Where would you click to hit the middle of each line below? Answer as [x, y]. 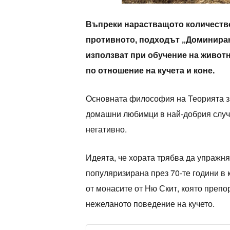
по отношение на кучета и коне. [150, 70]
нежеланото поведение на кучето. [150, 204]
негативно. [106, 129]
